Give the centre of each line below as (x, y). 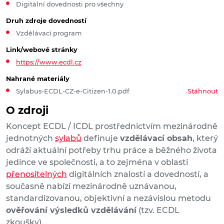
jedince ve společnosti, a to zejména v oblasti (97, 162)
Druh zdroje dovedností (46, 21)
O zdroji (27, 110)
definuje (101, 138)
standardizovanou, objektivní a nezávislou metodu (108, 198)
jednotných (30, 138)
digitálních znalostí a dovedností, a (138, 174)
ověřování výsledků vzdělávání (71, 210)
